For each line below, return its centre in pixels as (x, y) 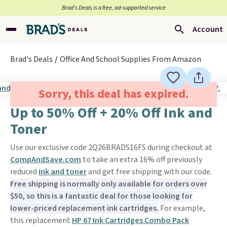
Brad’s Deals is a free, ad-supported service (113, 8)
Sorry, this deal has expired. (113, 94)
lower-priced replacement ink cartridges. (84, 208)
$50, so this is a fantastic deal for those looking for (101, 196)
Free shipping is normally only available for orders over (109, 184)
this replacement (41, 220)
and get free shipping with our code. (149, 172)
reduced (24, 172)
